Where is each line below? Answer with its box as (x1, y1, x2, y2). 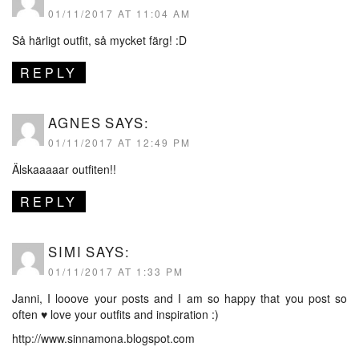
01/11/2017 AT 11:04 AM (48, 6, 191, 20)
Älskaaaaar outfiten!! (12, 160, 116, 177)
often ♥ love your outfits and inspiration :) (12, 305, 219, 322)
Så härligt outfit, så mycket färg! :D (12, 31, 187, 48)
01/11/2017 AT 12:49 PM (48, 135, 191, 149)
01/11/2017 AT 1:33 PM (48, 264, 184, 278)
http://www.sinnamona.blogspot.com (12, 329, 195, 346)
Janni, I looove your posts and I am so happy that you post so (12, 289, 347, 306)
